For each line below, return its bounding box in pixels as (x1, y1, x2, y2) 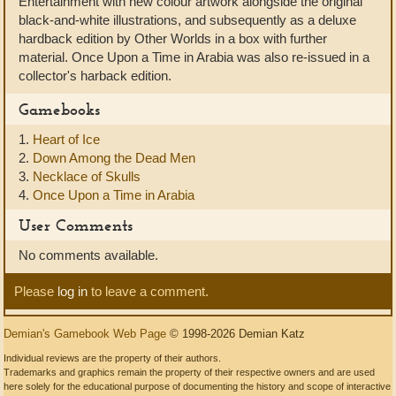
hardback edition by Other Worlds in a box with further (19, 31, 327, 46)
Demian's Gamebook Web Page (4, 327, 166, 340)
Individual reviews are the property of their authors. (4, 353, 221, 363)
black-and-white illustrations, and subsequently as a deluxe (19, 12, 356, 27)
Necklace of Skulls (33, 169, 141, 184)
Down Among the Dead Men (33, 150, 195, 165)
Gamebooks (19, 99, 100, 119)
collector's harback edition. (19, 68, 171, 83)
